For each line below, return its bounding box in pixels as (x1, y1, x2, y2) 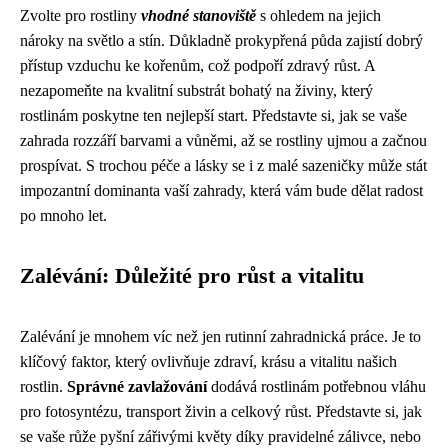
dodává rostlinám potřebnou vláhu (207, 377, 426, 395)
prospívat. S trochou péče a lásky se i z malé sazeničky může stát (20, 156, 427, 174)
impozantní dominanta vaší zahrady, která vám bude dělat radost (20, 181, 423, 199)
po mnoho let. (20, 206, 107, 224)
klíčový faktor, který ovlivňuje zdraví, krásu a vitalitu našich (20, 352, 397, 370)
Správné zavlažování (67, 377, 207, 395)
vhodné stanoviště (141, 6, 256, 24)
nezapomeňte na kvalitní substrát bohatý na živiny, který (20, 81, 373, 99)
